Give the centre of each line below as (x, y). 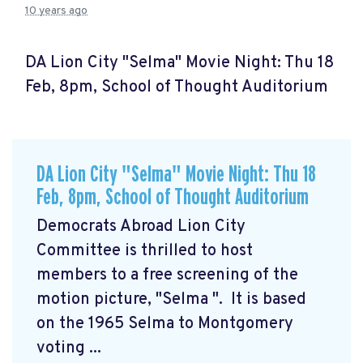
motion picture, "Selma (124, 300)
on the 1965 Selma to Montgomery (165, 325)
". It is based (259, 300)
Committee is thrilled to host (145, 252)
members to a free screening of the (167, 276)
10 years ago (56, 11)
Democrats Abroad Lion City (141, 227)
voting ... (69, 349)
